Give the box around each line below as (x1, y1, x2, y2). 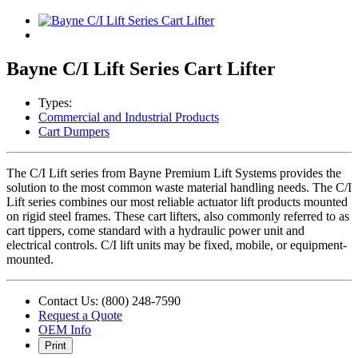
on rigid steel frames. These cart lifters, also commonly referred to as (6, 209, 349, 223)
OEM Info (38, 322, 91, 336)
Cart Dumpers (38, 124, 109, 138)
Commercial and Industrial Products (38, 109, 219, 124)
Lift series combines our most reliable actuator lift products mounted (6, 194, 348, 209)
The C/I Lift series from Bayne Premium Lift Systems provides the (6, 165, 341, 180)
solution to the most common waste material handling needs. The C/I (6, 180, 352, 194)
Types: (38, 95, 72, 109)
